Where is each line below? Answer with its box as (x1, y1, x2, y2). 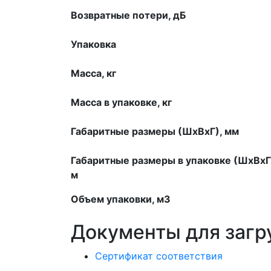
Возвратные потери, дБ (71, 8, 186, 21)
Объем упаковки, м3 (71, 192, 171, 205)
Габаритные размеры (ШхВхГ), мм (71, 125, 239, 137)
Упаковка (71, 38, 116, 50)
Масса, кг (71, 67, 116, 79)
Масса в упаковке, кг (71, 96, 172, 108)
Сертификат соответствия (95, 249, 223, 262)
